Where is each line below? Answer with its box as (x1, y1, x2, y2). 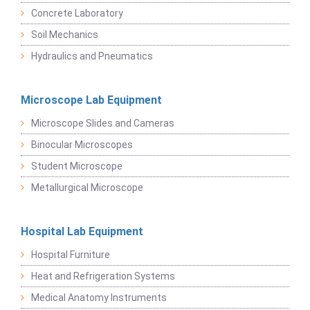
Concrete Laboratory (31, 8, 123, 19)
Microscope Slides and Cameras (31, 118, 174, 129)
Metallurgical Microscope (31, 182, 143, 194)
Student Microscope (31, 161, 122, 172)
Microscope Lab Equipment (21, 93, 162, 107)
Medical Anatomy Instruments (31, 292, 167, 304)
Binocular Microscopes (31, 139, 133, 151)
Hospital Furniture (31, 249, 110, 261)
